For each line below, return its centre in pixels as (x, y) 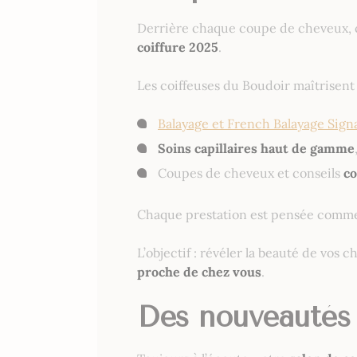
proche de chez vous (199, 272)
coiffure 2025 (178, 47)
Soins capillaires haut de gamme (256, 149)
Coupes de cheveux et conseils (251, 173)
